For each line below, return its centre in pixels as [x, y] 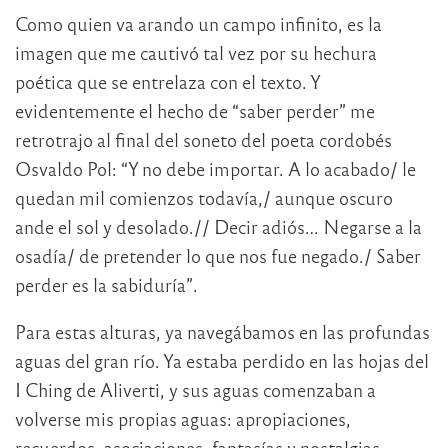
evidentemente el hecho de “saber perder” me [195, 111]
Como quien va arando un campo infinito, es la [198, 24]
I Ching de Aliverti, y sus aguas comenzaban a [195, 390]
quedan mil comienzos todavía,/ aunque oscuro [204, 198]
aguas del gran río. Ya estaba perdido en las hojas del [222, 361]
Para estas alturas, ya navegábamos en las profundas [222, 332]
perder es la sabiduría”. [106, 285]
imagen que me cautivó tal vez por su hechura [196, 53]
